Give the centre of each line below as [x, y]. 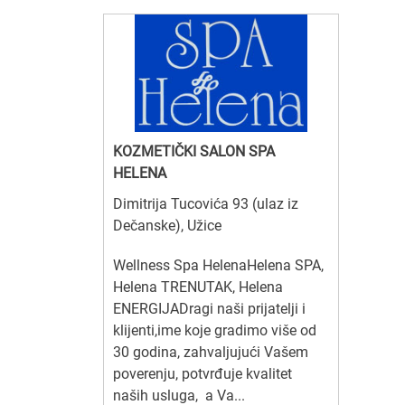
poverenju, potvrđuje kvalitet [202, 373]
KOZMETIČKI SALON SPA [194, 151]
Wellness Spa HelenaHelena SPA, [218, 265]
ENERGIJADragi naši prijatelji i [209, 308]
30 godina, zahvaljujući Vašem [211, 352]
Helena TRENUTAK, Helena [198, 287]
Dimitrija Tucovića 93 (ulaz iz [206, 203]
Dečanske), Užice [167, 225]
